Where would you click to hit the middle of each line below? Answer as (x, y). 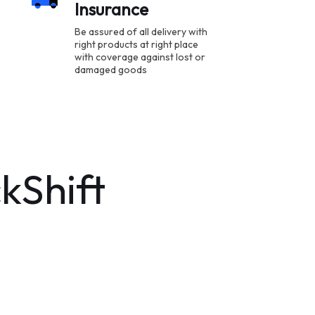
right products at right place (136, 44)
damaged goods (110, 70)
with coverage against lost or (140, 57)
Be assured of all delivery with (141, 32)
